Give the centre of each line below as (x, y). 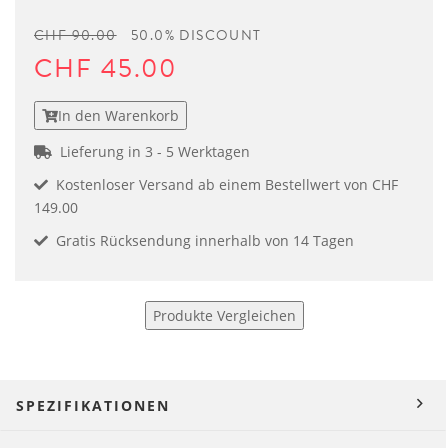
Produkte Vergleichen (224, 315)
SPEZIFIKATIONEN (93, 405)
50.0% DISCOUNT (196, 35)
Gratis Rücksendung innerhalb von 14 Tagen (201, 240)
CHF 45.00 (105, 68)
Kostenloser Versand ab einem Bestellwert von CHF (223, 184)
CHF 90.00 (75, 35)
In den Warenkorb (118, 115)
